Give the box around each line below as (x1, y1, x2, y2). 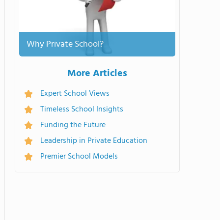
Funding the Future (40, 119, 106, 132)
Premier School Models (40, 150, 118, 163)
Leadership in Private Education (40, 135, 147, 147)
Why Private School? (27, 37, 104, 52)
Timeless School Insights (40, 103, 123, 116)
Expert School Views (40, 87, 110, 100)
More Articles (67, 66, 127, 82)
